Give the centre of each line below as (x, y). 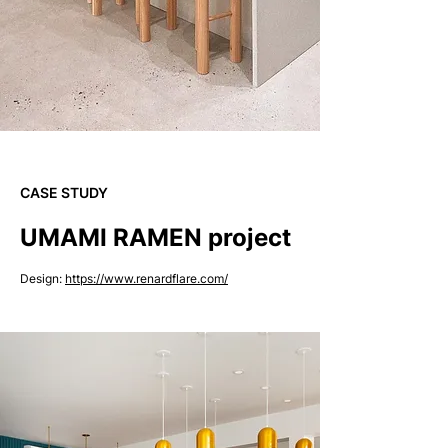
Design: (42, 278)
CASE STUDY (64, 192)
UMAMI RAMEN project (155, 237)
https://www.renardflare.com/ (146, 278)
